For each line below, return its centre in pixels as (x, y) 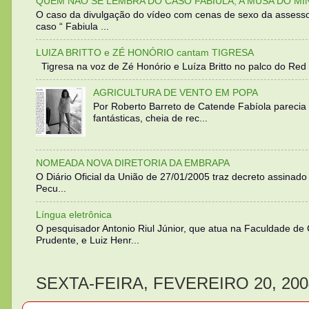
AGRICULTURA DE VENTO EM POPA (175, 92)
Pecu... (51, 188)
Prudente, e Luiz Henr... (88, 240)
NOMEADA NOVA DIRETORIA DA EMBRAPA (133, 162)
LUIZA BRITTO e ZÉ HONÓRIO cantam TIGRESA (145, 52)
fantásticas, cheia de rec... (150, 118)
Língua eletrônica (74, 214)
